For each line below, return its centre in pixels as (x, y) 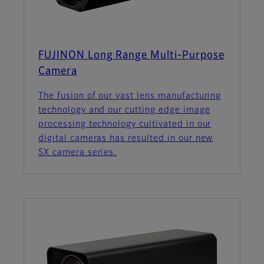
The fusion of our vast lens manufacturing (130, 96)
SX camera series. (78, 153)
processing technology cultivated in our (125, 125)
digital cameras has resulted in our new (126, 139)
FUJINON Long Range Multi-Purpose (131, 56)
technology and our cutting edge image (124, 110)
